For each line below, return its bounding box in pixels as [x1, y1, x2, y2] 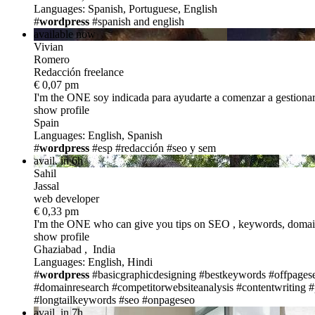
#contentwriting [236, 281, 306, 293]
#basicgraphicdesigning [92, 268, 196, 281]
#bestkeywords [199, 268, 266, 281]
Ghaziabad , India [34, 243, 115, 255]
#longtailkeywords [34, 293, 116, 306]
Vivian [34, 40, 63, 53]
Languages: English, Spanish [34, 129, 162, 141]
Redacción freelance [34, 65, 124, 78]
